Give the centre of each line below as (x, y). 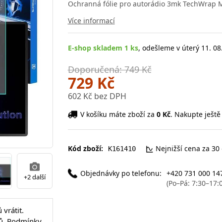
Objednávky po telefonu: (121, 173)
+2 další (35, 177)
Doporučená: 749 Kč (110, 69)
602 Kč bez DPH (97, 96)
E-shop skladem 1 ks (103, 48)
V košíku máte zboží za (118, 114)
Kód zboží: (85, 148)
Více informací (91, 20)
